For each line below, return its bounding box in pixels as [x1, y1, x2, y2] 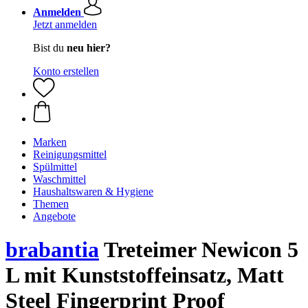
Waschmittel [33, 173, 86, 185]
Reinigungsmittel [33, 148, 107, 160]
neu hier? [67, 42, 111, 54]
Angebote [33, 210, 76, 222]
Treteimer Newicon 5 [99, 237, 298, 263]
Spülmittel [33, 161, 77, 173]
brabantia [5, 237, 99, 263]
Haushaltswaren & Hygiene [33, 186, 153, 197]
